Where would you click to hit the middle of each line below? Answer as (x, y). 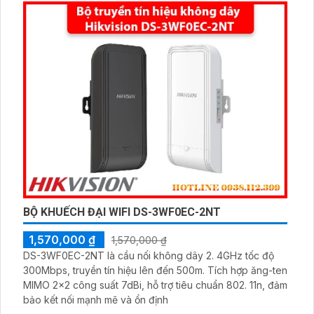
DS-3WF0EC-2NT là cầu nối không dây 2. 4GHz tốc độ (149, 255)
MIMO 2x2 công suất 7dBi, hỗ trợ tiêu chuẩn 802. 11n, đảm (155, 285)
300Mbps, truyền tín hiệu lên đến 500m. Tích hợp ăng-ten (115, 270)
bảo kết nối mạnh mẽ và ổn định (96, 299)
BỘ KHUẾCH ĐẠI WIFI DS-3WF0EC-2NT (122, 212)
